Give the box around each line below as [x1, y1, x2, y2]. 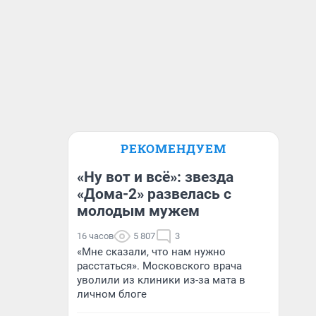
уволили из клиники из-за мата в [77, 274, 245, 286]
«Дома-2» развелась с [77, 186, 231, 202]
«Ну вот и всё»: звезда [77, 169, 233, 186]
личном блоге [77, 288, 147, 300]
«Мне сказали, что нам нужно [77, 245, 226, 258]
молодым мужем [77, 202, 200, 219]
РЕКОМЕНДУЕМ [121, 140, 226, 157]
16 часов [77, 231, 114, 241]
